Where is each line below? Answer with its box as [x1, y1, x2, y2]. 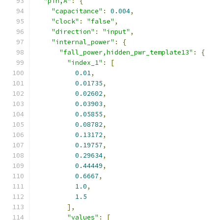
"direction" [52, 27, 95, 36]
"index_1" [67, 58, 103, 67]
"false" [87, 17, 114, 26]
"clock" [52, 17, 79, 26]
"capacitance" [52, 7, 103, 15]
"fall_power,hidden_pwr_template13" [59, 48, 193, 56]
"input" [103, 27, 130, 36]
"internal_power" [52, 38, 114, 46]
